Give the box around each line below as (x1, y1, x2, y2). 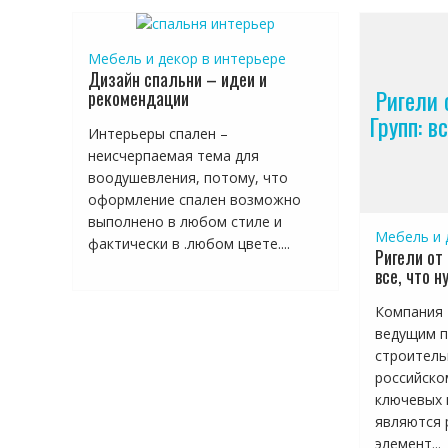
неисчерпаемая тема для (88, 146, 259, 165)
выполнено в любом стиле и (88, 212, 282, 231)
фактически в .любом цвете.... (88, 234, 290, 253)
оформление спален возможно (88, 190, 301, 209)
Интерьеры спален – (88, 124, 228, 143)
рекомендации (88, 85, 189, 111)
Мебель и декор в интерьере (88, 49, 286, 68)
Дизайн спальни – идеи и (88, 66, 267, 92)
